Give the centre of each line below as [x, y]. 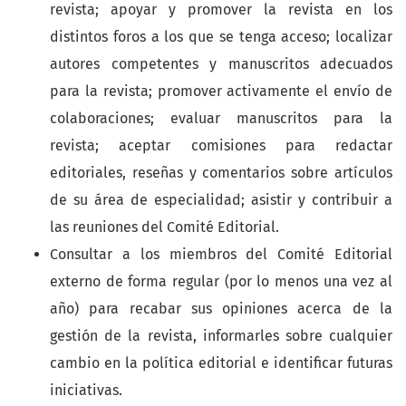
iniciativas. [86, 391]
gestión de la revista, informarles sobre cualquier [221, 336]
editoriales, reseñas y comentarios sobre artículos [221, 173]
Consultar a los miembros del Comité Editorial [221, 255]
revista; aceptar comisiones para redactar [221, 146]
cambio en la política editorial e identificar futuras [221, 363]
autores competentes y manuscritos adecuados [221, 64]
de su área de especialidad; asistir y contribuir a [221, 200]
